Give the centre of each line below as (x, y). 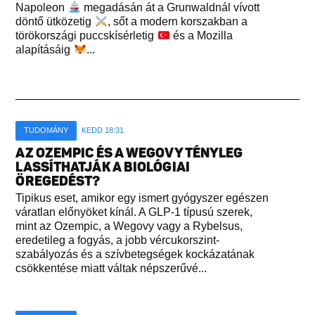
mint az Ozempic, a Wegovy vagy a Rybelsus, (129, 226)
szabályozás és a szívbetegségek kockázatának (135, 255)
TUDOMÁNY (46, 130)
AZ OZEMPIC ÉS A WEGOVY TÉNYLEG (129, 153)
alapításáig (45, 50)
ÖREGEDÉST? (58, 181)
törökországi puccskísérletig (86, 36)
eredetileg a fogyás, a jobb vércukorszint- (118, 240)
